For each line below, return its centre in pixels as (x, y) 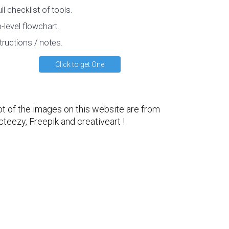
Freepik (44, 121)
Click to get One (80, 64)
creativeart (99, 121)
